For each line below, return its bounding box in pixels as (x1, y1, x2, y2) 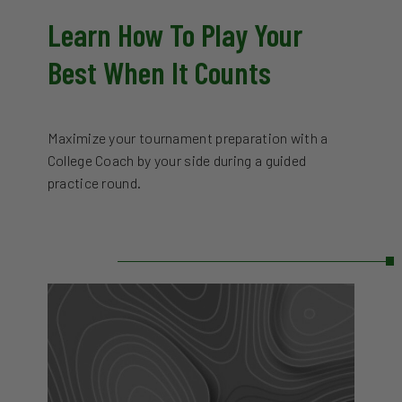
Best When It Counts (47, 53, 271, 91)
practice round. (47, 174, 142, 191)
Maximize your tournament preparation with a (47, 129, 328, 146)
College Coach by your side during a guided (47, 152, 307, 169)
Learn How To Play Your (47, 15, 302, 53)
